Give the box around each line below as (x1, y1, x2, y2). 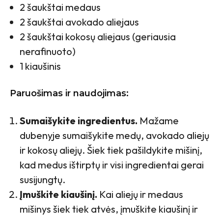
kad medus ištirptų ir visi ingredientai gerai (20, 158, 204, 171)
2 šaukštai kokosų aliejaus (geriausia (20, 30, 176, 43)
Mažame (137, 114, 179, 127)
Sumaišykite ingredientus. (20, 114, 137, 127)
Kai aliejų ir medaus (97, 188, 183, 200)
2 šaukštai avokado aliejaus (20, 15, 139, 28)
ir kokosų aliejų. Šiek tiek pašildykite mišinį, (20, 143, 202, 156)
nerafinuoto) (20, 45, 76, 57)
